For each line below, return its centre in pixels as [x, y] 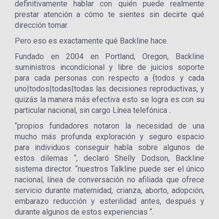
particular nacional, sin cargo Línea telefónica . [93, 110]
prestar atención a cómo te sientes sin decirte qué [109, 14]
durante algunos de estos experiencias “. [84, 212]
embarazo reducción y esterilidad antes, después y [109, 201]
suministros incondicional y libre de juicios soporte [109, 67]
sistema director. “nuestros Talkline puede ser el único [109, 169]
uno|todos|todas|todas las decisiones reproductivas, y [109, 89]
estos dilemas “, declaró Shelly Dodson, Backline [109, 158]
